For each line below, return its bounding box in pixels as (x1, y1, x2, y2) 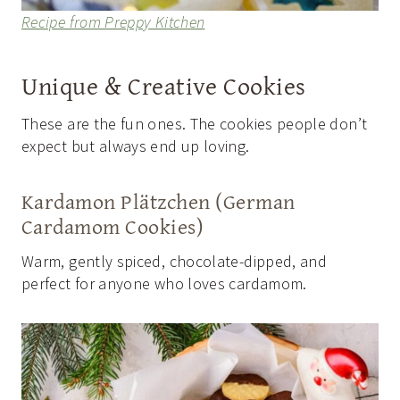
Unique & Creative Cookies (21, 66, 306, 104)
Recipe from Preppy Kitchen (21, 11, 205, 32)
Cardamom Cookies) (21, 210, 204, 242)
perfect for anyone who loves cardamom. (21, 272, 307, 294)
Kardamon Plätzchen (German (21, 185, 296, 217)
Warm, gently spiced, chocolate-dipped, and (21, 250, 328, 271)
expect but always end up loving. (21, 135, 250, 156)
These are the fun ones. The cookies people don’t (21, 112, 368, 134)
